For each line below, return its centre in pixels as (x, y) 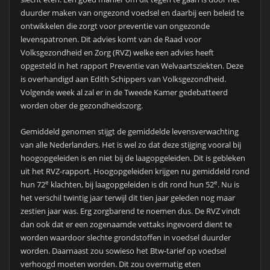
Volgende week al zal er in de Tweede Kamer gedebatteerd (124, 93)
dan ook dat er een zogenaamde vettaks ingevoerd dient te (126, 224)
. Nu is (228, 184)
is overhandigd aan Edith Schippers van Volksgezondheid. (123, 79)
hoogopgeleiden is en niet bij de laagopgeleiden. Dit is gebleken (133, 158)
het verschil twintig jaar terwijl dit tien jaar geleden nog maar (127, 197)
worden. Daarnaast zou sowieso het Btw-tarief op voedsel (123, 250)
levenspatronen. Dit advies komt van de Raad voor (111, 39)
